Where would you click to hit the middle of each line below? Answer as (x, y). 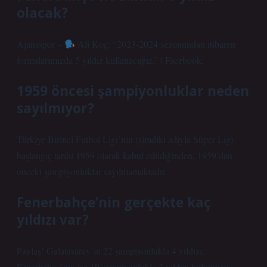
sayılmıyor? (55, 108)
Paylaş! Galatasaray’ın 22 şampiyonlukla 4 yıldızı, (111, 251)
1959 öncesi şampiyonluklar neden (133, 91)
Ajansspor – (41, 44)
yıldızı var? (53, 220)
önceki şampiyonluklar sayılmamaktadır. (92, 171)
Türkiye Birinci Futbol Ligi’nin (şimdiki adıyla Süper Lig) (125, 139)
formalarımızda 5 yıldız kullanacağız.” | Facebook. (110, 60)
